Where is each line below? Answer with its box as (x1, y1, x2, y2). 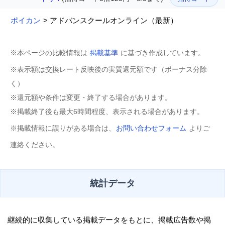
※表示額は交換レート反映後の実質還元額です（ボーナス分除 (10, 65, 207, 74)
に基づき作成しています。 (119, 49, 205, 57)
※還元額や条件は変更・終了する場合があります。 (10, 93, 172, 102)
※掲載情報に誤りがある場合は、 (10, 124, 116, 133)
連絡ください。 (10, 141, 59, 149)
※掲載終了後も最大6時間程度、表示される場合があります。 (10, 107, 204, 116)
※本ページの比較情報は (10, 49, 89, 57)
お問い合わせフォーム (116, 124, 186, 133)
